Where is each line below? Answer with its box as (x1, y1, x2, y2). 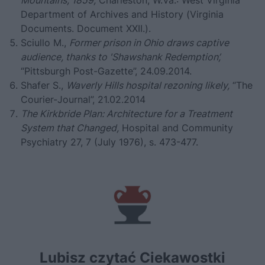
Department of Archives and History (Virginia (21, 8, 224, 20)
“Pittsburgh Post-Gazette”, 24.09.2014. (21, 64, 192, 77)
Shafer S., (21, 79, 66, 91)
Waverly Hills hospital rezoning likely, (66, 79, 230, 91)
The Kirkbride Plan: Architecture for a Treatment (21, 107, 232, 119)
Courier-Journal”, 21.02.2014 (21, 93, 146, 105)
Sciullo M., (21, 36, 69, 49)
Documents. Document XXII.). (21, 22, 151, 34)
